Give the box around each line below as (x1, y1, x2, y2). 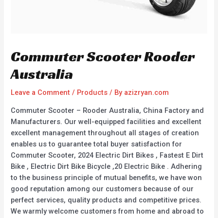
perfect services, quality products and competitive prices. (11, 195, 202, 204)
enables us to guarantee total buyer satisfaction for (11, 139, 182, 148)
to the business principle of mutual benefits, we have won (11, 173, 202, 182)
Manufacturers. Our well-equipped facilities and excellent (11, 117, 202, 126)
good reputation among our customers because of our (11, 184, 194, 193)
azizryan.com (124, 88, 169, 97)
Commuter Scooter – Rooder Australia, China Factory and (11, 106, 204, 115)
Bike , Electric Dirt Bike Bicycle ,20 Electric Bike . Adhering (11, 162, 202, 171)
